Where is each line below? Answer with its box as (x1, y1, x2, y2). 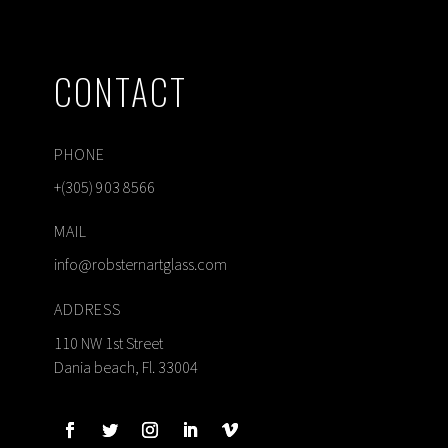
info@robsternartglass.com (53, 254, 227, 275)
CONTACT (53, 64, 187, 118)
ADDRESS (53, 298, 121, 319)
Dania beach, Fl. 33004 (53, 356, 198, 377)
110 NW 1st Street (53, 332, 163, 353)
